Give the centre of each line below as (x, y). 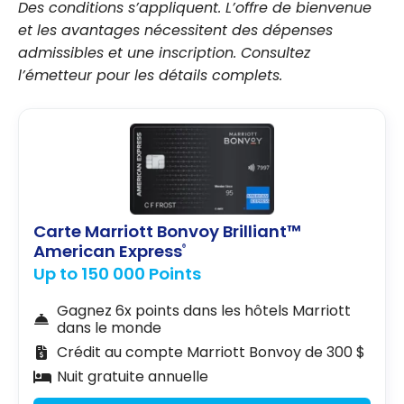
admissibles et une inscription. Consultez (164, 52)
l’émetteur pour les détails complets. (150, 75)
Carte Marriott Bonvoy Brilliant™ (167, 232)
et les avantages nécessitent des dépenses (175, 30)
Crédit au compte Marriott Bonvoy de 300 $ (211, 353)
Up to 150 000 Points (117, 274)
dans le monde (109, 328)
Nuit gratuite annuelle (132, 377)
